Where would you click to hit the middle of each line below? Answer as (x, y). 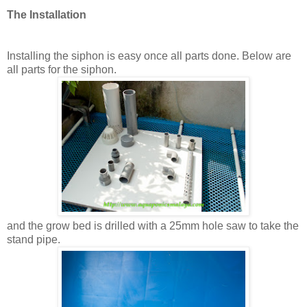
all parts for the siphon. (62, 69)
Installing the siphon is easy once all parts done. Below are (149, 56)
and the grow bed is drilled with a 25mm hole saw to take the (153, 225)
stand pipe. (34, 239)
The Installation (47, 14)
